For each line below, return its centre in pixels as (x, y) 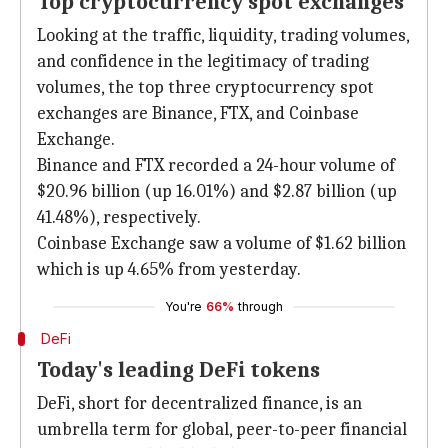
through (260, 306)
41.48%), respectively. (119, 217)
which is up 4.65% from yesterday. (169, 269)
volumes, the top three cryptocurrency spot (205, 87)
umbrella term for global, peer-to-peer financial (222, 429)
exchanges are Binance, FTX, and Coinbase (198, 113)
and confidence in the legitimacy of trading (203, 61)
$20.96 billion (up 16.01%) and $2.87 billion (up (217, 191)
